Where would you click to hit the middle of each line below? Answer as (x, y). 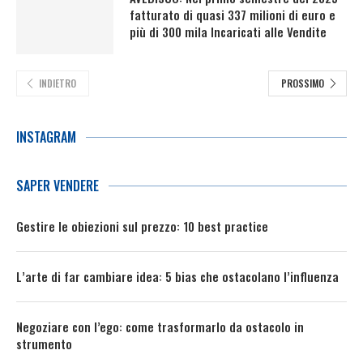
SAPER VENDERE (58, 185)
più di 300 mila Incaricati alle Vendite (228, 31)
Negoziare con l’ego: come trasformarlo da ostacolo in (160, 326)
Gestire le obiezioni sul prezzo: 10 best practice (142, 226)
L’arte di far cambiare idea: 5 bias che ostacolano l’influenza (177, 276)
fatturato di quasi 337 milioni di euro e (233, 14)
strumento (44, 343)
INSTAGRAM (46, 137)
